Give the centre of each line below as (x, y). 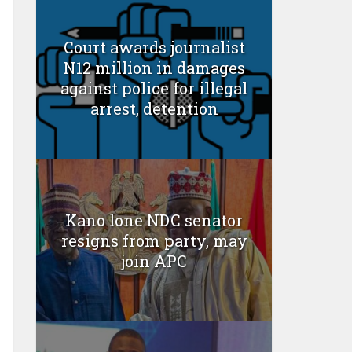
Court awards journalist (154, 48)
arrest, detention (154, 109)
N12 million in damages (154, 68)
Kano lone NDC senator (154, 220)
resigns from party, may (154, 240)
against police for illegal (154, 88)
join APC (154, 260)
